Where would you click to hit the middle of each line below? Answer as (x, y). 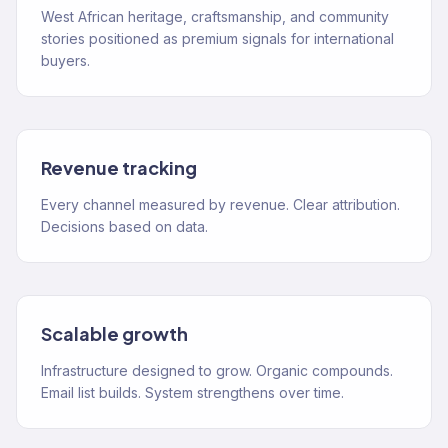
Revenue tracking (119, 167)
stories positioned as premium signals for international (217, 38)
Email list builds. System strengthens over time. (192, 392)
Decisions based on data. (124, 226)
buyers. (65, 60)
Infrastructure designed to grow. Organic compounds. (217, 370)
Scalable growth (114, 333)
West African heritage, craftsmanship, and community (215, 16)
